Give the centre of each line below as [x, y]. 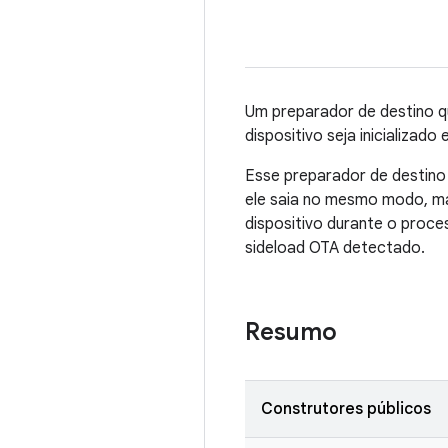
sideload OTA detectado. [335, 248]
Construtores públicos [346, 409]
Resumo [291, 332]
